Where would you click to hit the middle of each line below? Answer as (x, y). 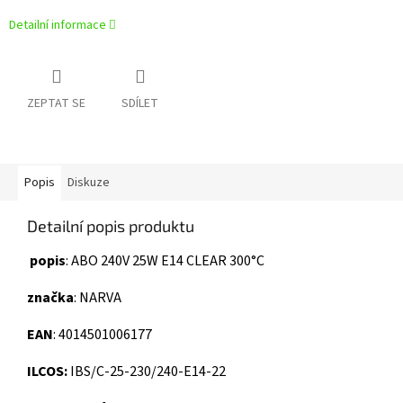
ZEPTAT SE (56, 104)
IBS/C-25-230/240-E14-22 (147, 372)
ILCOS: (47, 372)
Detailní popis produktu (111, 226)
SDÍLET (140, 104)
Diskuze (89, 183)
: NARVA (98, 298)
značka (50, 298)
